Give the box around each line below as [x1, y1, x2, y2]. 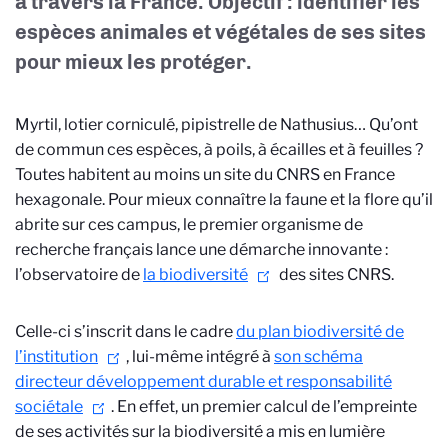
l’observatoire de [15, 265, 143, 284]
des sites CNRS [276, 265, 391, 284]
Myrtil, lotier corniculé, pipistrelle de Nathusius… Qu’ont [15, 115, 418, 134]
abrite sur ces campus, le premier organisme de [15, 215, 363, 234]
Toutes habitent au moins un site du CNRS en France [15, 165, 395, 184]
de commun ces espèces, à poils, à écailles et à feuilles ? [15, 140, 423, 159]
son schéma [274, 347, 363, 366]
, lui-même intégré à [126, 347, 274, 366]
